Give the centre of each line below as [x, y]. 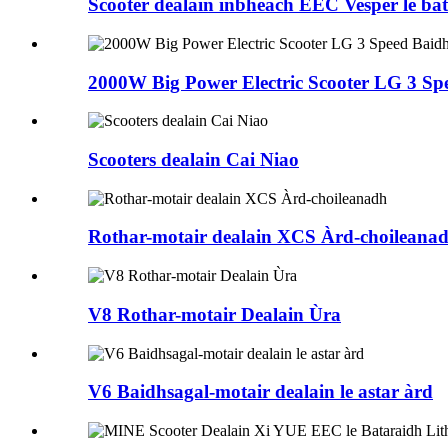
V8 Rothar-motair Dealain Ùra [214, 314]
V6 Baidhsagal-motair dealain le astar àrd [260, 392]
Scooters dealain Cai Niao [193, 159]
